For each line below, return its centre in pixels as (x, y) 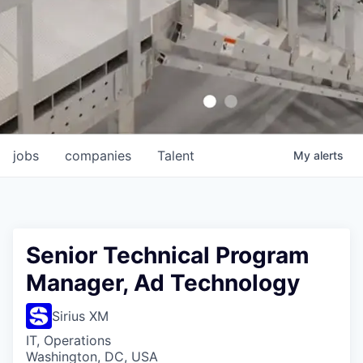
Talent (176, 156)
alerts (329, 155)
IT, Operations (68, 340)
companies (98, 156)
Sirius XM (80, 316)
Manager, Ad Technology (163, 283)
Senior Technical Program (168, 255)
